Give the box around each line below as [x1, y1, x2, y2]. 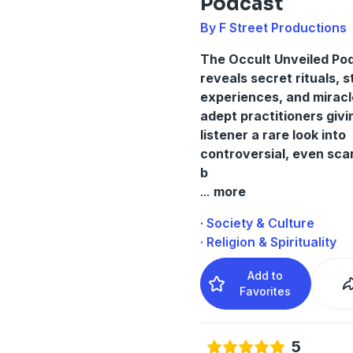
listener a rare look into [199, 126, 346, 143]
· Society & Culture [199, 214, 314, 231]
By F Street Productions [199, 19, 347, 35]
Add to [247, 268, 284, 282]
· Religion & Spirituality [199, 233, 336, 250]
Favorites [240, 284, 292, 298]
